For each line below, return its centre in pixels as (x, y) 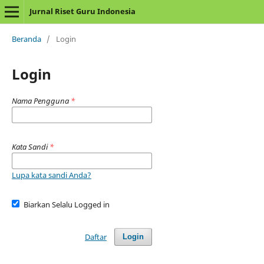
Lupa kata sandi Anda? (51, 175)
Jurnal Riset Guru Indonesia (82, 11)
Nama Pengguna (41, 100)
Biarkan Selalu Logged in (67, 204)
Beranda (26, 39)
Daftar (95, 237)
